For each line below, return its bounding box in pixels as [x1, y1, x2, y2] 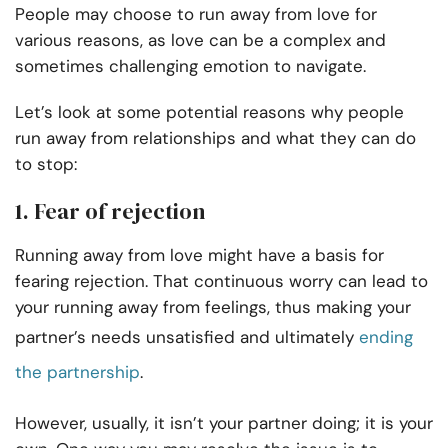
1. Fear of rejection [15, 196, 205, 227]
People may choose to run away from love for [15, 3, 377, 26]
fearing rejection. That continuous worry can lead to [15, 270, 428, 293]
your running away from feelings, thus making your [15, 296, 411, 319]
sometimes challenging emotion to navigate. [15, 55, 371, 78]
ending [359, 326, 413, 349]
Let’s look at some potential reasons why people [15, 101, 404, 124]
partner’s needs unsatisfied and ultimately [15, 326, 359, 349]
